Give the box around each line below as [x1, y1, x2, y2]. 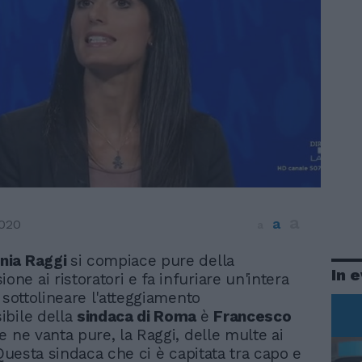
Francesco [213, 306, 292, 326]
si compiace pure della [69, 250, 234, 270]
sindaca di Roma [76, 306, 200, 326]
